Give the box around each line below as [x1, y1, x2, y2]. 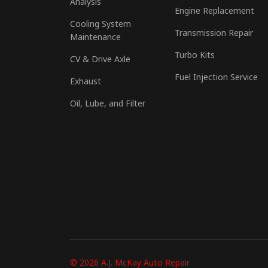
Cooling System [70, 20, 131, 31]
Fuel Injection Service [175, 73, 258, 84]
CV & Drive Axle [70, 55, 130, 66]
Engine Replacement [175, 7, 254, 18]
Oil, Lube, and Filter [70, 99, 145, 111]
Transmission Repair [175, 29, 253, 40]
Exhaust [70, 77, 101, 89]
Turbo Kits [175, 51, 215, 62]
